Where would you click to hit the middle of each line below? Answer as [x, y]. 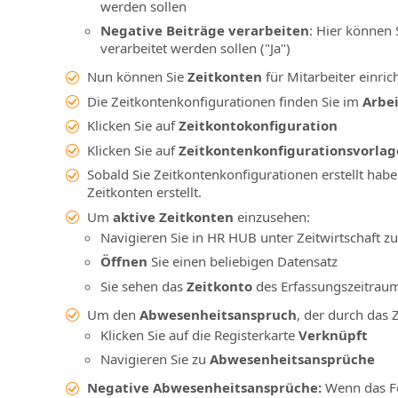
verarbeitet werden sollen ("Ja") [195, 48]
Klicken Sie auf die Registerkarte [199, 334]
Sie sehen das [143, 286]
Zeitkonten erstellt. [144, 192]
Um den [113, 314]
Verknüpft [333, 334]
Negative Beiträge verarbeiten [204, 31]
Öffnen [123, 262]
